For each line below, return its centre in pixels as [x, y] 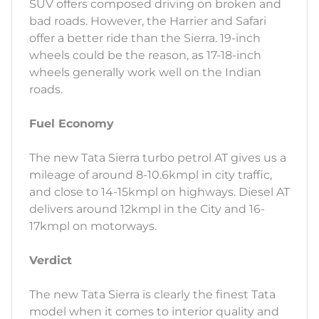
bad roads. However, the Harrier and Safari [148, 21]
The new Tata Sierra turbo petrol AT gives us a [158, 158]
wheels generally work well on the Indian [145, 73]
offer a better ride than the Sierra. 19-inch [145, 38]
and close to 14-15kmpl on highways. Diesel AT [159, 192]
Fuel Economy [72, 124]
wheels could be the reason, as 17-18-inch [145, 56]
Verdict [51, 261]
